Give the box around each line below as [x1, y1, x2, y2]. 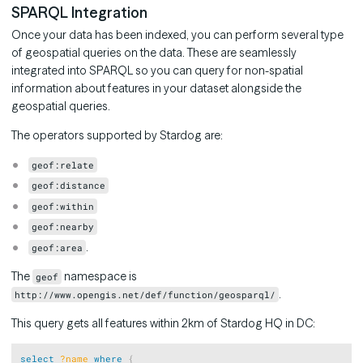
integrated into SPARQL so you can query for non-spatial [11, 62, 303, 78]
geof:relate [32, 158, 95, 171]
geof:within [32, 199, 95, 212]
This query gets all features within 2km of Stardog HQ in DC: [11, 315, 315, 331]
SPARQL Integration [11, 3, 147, 23]
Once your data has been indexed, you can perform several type [11, 27, 344, 42]
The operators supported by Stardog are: [11, 127, 223, 143]
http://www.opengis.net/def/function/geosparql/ [15, 288, 276, 301]
